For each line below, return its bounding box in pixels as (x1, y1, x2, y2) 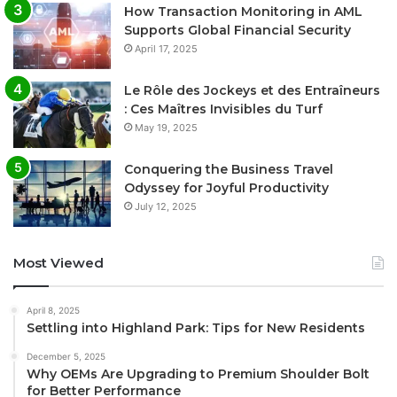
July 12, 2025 (135, 200, 197, 214)
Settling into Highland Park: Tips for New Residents (27, 320, 365, 337)
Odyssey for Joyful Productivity (124, 180, 329, 197)
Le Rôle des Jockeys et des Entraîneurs (124, 82, 380, 99)
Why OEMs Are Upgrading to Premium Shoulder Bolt (27, 366, 370, 383)
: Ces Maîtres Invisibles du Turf (124, 101, 323, 118)
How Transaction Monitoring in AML (124, 4, 362, 20)
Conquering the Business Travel (124, 161, 333, 178)
